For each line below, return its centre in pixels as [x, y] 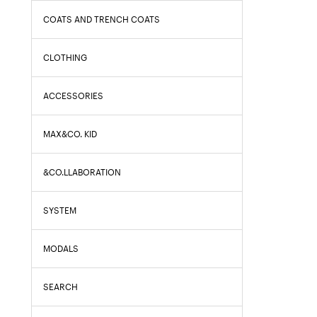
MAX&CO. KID [70, 134]
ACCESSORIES [73, 96]
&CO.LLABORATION [82, 172]
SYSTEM [60, 211]
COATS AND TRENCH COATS [102, 19]
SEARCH [60, 287]
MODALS [61, 249]
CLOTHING [65, 58]
